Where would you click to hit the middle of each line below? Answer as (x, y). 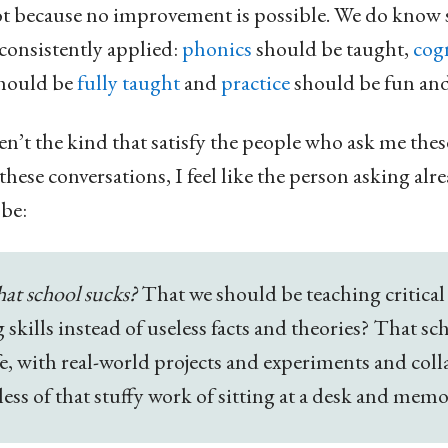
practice (255, 82)
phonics (217, 48)
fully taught (128, 82)
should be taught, (332, 48)
